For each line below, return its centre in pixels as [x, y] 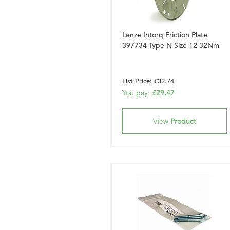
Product [183, 121]
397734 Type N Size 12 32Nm [171, 45]
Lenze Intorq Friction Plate [165, 35]
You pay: [137, 93]
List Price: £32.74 [148, 81]
